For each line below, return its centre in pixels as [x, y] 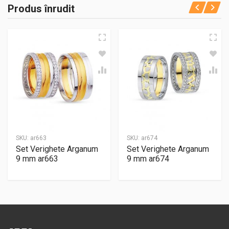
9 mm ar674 [148, 159]
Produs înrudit [41, 9]
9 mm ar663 [37, 159]
